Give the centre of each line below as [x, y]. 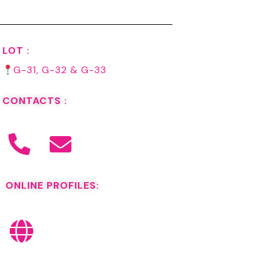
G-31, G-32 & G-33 [60, 70]
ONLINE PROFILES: [52, 185]
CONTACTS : [34, 101]
